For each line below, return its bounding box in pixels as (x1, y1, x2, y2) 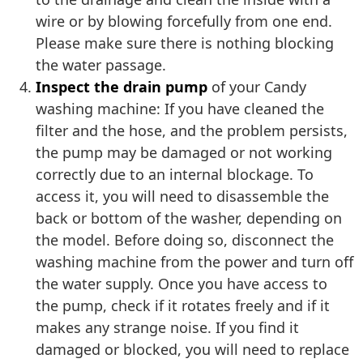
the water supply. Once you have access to (36, 274, 327, 294)
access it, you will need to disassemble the (36, 186, 329, 207)
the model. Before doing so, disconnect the (36, 230, 334, 250)
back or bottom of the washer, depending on (36, 208, 342, 228)
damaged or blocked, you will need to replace (36, 340, 349, 360)
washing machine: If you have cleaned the (36, 99, 324, 119)
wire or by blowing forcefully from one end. (36, 11, 332, 32)
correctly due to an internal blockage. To (36, 164, 314, 185)
